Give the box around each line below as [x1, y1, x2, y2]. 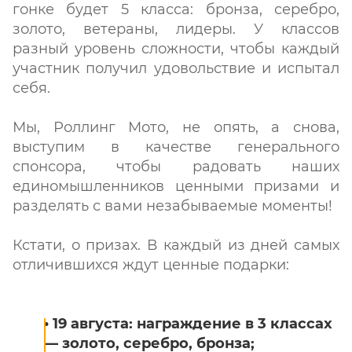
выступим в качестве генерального [13, 138, 339, 156]
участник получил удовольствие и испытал [13, 60, 339, 77]
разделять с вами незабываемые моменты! [13, 197, 332, 214]
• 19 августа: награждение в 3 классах [44, 315, 332, 332]
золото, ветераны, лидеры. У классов [13, 20, 339, 38]
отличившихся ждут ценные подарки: [13, 256, 289, 273]
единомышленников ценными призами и [13, 178, 339, 195]
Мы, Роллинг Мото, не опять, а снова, [13, 119, 339, 136]
